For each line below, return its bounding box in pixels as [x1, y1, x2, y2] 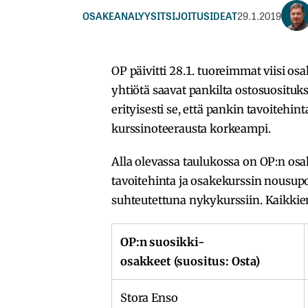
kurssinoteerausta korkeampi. [111, 121, 271, 135]
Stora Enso [120, 290, 178, 305]
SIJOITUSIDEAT [166, 8, 237, 23]
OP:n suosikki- [120, 234, 204, 249]
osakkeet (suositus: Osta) [120, 254, 260, 268]
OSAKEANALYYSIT [82, 8, 166, 23]
